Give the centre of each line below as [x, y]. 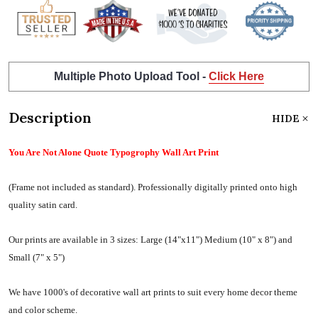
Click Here [236, 76]
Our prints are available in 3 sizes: [75, 239]
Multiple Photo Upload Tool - [131, 76]
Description [50, 117]
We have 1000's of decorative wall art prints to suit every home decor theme [153, 292]
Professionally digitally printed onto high [218, 187]
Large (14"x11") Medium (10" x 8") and [216, 239]
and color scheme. [44, 309]
